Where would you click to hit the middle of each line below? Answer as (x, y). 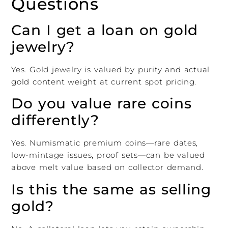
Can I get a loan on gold (105, 30)
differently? (55, 120)
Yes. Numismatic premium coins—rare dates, (105, 143)
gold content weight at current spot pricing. (104, 81)
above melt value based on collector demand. (107, 167)
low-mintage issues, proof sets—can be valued (108, 155)
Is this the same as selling (111, 189)
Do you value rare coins (102, 104)
